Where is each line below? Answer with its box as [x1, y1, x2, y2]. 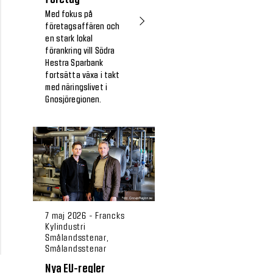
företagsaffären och [45, 23, 120, 32]
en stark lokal [45, 35, 93, 44]
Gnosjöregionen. [45, 96, 102, 105]
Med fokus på [45, 10, 93, 19]
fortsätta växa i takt [45, 71, 120, 80]
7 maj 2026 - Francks [45, 209, 125, 221]
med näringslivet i [45, 83, 107, 93]
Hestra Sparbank [45, 59, 104, 68]
